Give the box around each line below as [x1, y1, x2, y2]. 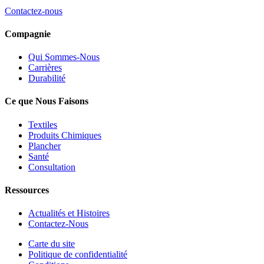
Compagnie [5, 28, 51, 39]
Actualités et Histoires [28, 208, 110, 219]
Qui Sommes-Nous [28, 52, 100, 62]
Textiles [28, 119, 57, 130]
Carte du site [28, 239, 75, 249]
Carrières [28, 62, 62, 73]
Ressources [5, 185, 49, 196]
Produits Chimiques [28, 130, 101, 140]
